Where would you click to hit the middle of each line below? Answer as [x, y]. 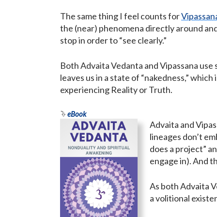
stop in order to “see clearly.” [113, 40]
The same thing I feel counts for [121, 16]
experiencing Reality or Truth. [116, 90]
